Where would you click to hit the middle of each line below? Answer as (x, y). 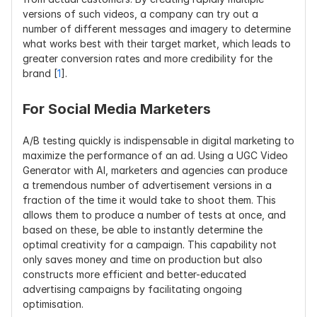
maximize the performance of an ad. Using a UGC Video (155, 155)
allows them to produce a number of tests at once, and (154, 215)
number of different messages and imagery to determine (157, 29)
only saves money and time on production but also (143, 259)
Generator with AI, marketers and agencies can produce (155, 170)
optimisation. (53, 304)
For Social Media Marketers (117, 109)
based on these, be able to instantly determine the (143, 230)
